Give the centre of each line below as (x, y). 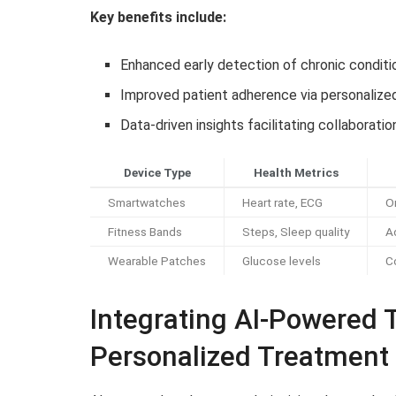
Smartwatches (147, 203)
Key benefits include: (158, 18)
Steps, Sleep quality (296, 232)
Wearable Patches (157, 261)
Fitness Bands (145, 232)
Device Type (157, 173)
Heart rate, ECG (282, 203)
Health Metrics (296, 173)
